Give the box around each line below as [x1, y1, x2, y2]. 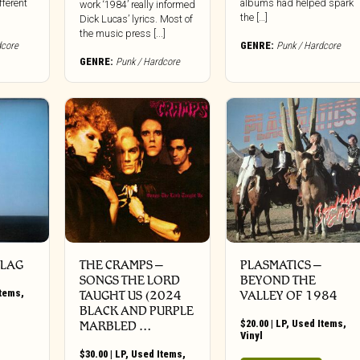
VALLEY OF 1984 [240, 288, 338, 304]
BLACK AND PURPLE [79, 303, 194, 319]
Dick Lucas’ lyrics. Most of [79, 12, 193, 25]
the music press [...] [79, 27, 166, 39]
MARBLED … [79, 318, 151, 334]
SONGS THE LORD [79, 272, 180, 288]
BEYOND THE [240, 272, 317, 288]
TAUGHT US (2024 [79, 288, 182, 304]
